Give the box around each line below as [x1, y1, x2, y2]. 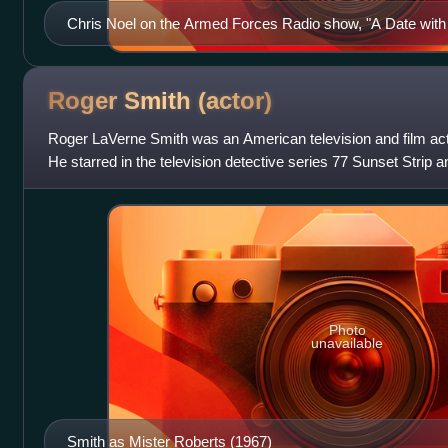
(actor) [197, 86, 272, 114]
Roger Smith [47, 86, 198, 114]
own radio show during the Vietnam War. [66, 37, 328, 55]
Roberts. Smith [47, 175, 146, 193]
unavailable [311, 335, 384, 352]
